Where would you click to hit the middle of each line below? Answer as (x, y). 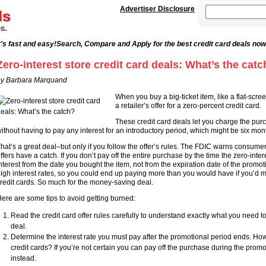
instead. (23, 258)
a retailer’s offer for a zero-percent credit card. (188, 106)
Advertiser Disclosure (157, 9)
